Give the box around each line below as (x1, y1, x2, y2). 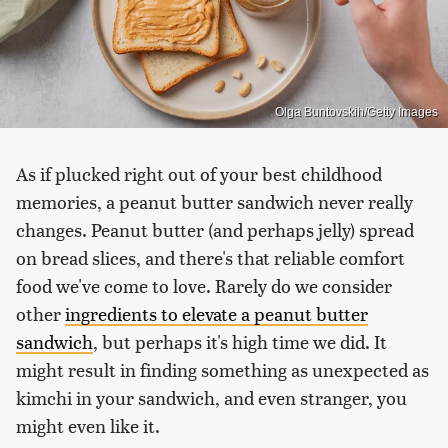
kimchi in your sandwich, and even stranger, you (16, 384, 407, 410)
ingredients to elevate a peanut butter (65, 300, 368, 326)
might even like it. (16, 412, 160, 438)
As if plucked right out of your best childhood (16, 160, 382, 186)
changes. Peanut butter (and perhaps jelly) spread (16, 216, 414, 242)
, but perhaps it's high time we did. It (93, 328, 387, 354)
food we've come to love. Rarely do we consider (16, 272, 392, 298)
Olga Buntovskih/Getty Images (275, 104, 438, 119)
